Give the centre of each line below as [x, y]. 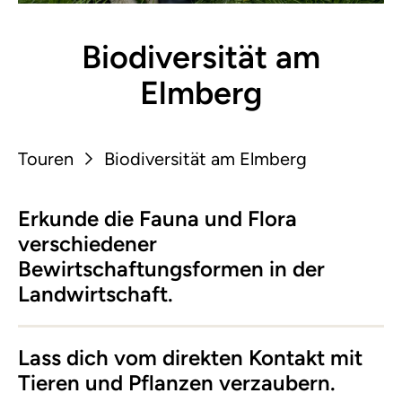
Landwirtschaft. [96, 294]
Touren [46, 159]
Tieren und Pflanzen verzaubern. [177, 383]
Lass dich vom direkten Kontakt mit [190, 358]
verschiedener [87, 244]
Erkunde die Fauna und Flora [157, 218]
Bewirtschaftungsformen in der [171, 269]
